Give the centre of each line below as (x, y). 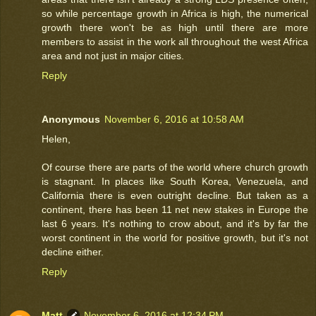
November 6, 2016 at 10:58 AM (174, 120)
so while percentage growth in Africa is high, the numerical (175, 14)
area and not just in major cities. (113, 56)
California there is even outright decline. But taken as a (175, 196)
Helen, (56, 139)
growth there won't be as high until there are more (175, 28)
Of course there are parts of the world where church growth (175, 168)
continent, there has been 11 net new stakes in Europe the (175, 210)
